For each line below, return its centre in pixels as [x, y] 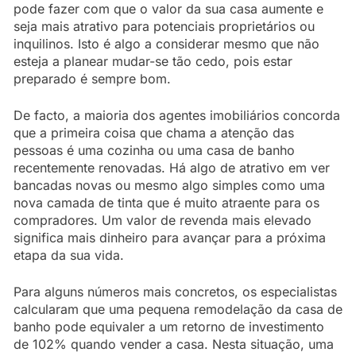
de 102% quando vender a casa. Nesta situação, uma [174, 344]
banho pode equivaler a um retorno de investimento [169, 327]
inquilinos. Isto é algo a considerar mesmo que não [166, 44]
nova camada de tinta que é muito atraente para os [166, 203]
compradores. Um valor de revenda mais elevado [163, 221]
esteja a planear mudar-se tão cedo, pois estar [153, 62]
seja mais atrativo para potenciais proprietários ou [164, 27]
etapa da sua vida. [69, 255]
